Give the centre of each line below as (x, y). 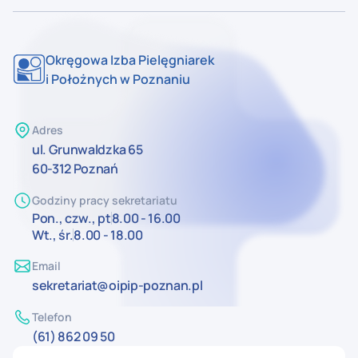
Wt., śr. (53, 235)
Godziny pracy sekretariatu (105, 200)
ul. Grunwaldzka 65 (88, 149)
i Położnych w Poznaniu (118, 79)
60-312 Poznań (75, 168)
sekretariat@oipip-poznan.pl (117, 285)
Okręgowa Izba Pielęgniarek (130, 60)
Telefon (52, 316)
